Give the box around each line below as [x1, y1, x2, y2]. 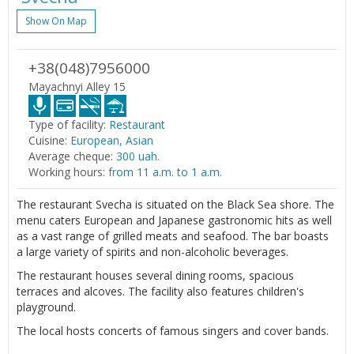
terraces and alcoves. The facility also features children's [17, 283, 304, 299]
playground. [17, 299, 76, 314]
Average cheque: [28, 148, 113, 164]
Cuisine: [28, 132, 67, 148]
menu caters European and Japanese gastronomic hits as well [17, 212, 332, 228]
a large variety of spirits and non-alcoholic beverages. [17, 243, 288, 259]
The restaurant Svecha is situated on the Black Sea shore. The [17, 196, 334, 212]
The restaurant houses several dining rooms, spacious [17, 267, 294, 283]
